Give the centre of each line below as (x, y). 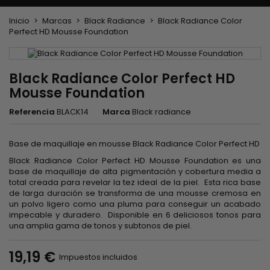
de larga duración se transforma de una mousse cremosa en (135, 193)
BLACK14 (73, 111)
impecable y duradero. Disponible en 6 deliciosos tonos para (135, 215)
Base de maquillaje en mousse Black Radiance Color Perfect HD (134, 143)
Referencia (32, 111)
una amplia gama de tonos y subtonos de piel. (100, 225)
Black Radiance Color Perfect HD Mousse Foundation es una (135, 160)
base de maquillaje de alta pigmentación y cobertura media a (135, 171)
